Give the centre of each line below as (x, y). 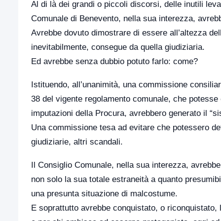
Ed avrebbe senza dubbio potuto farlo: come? (114, 61)
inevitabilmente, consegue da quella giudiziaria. (118, 47)
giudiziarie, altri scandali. (77, 142)
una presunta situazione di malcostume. (104, 193)
